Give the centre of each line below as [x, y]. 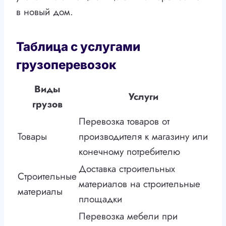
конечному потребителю [129, 152]
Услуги [144, 97]
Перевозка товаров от [124, 122]
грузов [47, 104]
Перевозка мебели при [128, 216]
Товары [32, 137]
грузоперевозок [66, 65]
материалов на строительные [139, 184]
